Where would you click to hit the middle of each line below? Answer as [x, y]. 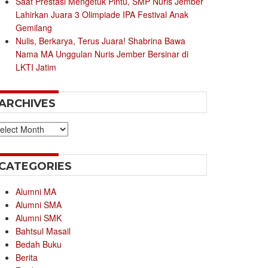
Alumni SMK [39, 218]
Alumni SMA [39, 205]
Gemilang [34, 28]
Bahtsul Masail [43, 231]
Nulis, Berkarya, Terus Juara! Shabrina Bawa [100, 41]
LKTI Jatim [36, 67]
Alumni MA [36, 192]
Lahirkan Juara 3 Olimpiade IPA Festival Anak [102, 15]
